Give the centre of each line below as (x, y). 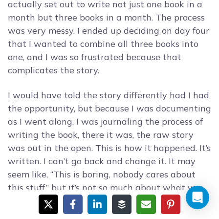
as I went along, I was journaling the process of (105, 122)
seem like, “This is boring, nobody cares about (102, 175)
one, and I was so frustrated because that (95, 57)
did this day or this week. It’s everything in (96, 201)
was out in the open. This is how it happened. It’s (109, 148)
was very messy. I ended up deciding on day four (109, 31)
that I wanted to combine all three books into (103, 44)
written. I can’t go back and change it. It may (102, 161)
